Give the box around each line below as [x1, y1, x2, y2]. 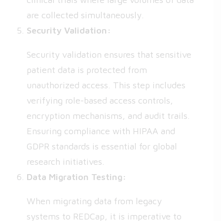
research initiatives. [27, 156, 105, 167]
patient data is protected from [27, 65, 147, 75]
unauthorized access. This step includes [27, 80, 185, 90]
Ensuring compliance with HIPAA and [27, 126, 175, 136]
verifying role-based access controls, [27, 95, 173, 106]
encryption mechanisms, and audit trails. [27, 110, 190, 121]
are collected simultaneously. [27, 10, 144, 20]
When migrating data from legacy [27, 196, 162, 206]
